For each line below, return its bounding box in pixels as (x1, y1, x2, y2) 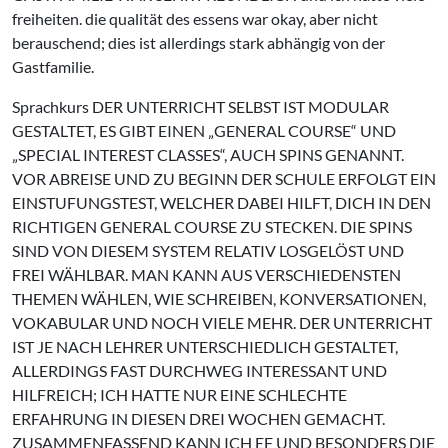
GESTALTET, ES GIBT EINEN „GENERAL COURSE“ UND (12, 121, 396, 140)
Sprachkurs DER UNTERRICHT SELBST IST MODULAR (12, 97, 389, 116)
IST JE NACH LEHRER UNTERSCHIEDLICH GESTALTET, (12, 337, 398, 356)
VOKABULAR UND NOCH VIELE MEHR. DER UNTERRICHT (12, 313, 432, 332)
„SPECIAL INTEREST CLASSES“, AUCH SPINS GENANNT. (12, 145, 404, 164)
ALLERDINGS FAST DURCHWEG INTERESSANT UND (12, 361, 387, 380)
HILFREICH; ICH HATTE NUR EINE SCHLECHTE (12, 385, 347, 404)
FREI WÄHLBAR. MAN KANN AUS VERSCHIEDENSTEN (12, 265, 401, 284)
